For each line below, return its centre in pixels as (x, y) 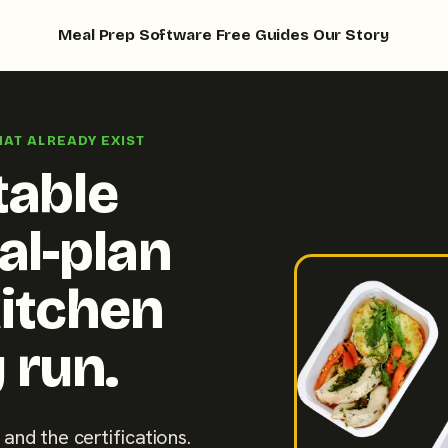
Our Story (350, 35)
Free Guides (262, 35)
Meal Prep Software (135, 35)
